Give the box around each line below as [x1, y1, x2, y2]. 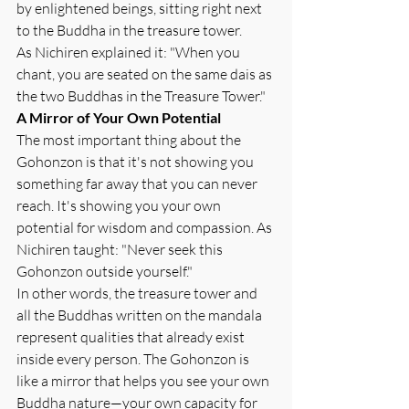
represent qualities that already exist [16, 327, 247, 346]
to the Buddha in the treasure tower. [16, 20, 242, 39]
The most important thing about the [16, 130, 244, 149]
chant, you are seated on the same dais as [16, 64, 275, 83]
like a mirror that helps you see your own [16, 371, 272, 390]
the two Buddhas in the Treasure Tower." [16, 86, 266, 105]
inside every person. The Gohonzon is [16, 349, 252, 368]
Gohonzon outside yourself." [16, 261, 193, 280]
